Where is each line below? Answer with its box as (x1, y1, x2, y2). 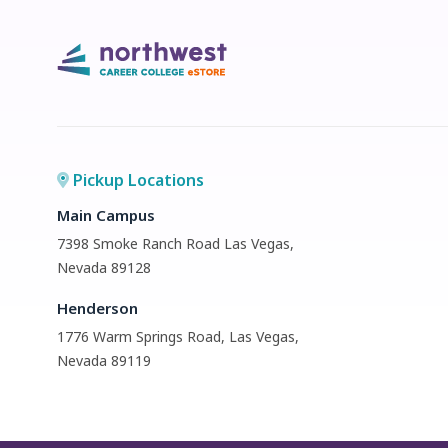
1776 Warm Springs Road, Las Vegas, (57, 327, 299, 346)
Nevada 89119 (57, 351, 151, 370)
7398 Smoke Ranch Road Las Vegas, (57, 234, 294, 253)
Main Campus (57, 205, 155, 225)
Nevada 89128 (57, 258, 151, 277)
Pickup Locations (69, 169, 204, 191)
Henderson (57, 298, 138, 318)
